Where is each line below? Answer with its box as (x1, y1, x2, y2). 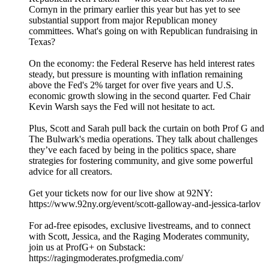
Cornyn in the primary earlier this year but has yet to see (29, 4, 240, 15)
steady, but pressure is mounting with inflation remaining (29, 69, 243, 80)
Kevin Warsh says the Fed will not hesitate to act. (29, 101, 215, 112)
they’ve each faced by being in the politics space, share (29, 145, 236, 156)
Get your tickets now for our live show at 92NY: (29, 188, 213, 199)
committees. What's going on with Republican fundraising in (29, 26, 258, 37)
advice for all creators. (29, 166, 112, 177)
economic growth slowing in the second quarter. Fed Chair (29, 91, 250, 101)
